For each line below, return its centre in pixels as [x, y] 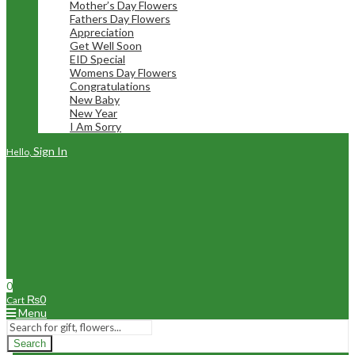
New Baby [95, 99]
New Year [94, 113]
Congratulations [110, 86]
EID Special [97, 59]
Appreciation [102, 32]
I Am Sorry [95, 126]
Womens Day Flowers [123, 73]
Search [30, 344]
